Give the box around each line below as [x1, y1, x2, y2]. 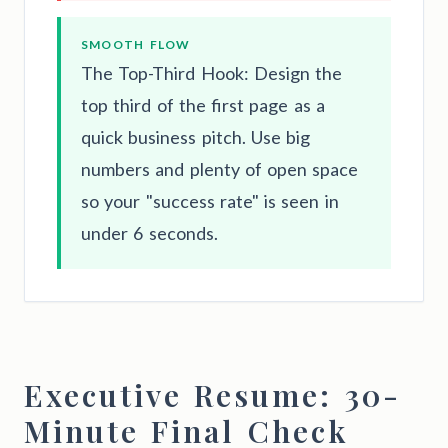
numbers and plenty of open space [81, 157, 359, 180]
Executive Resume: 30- [24, 374, 401, 415]
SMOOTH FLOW [81, 36, 191, 52]
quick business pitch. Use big [81, 125, 310, 148]
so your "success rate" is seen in [81, 189, 339, 212]
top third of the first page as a [81, 93, 325, 116]
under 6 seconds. [81, 221, 218, 244]
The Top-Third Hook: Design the [81, 61, 342, 84]
